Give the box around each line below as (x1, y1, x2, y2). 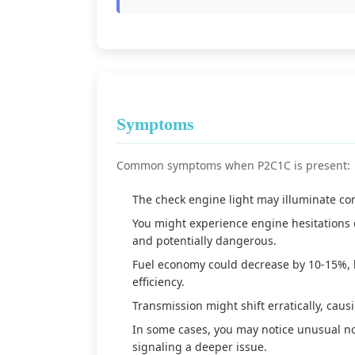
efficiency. (132, 274, 185, 289)
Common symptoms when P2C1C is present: (116, 158, 350, 173)
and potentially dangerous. (132, 233, 277, 248)
